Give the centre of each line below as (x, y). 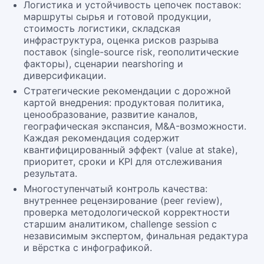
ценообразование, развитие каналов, (110, 114)
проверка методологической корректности (127, 212)
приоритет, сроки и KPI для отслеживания (123, 161)
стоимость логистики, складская (102, 28)
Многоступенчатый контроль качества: (115, 189)
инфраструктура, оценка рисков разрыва (121, 40)
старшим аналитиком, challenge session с (120, 224)
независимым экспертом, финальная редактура (136, 236)
